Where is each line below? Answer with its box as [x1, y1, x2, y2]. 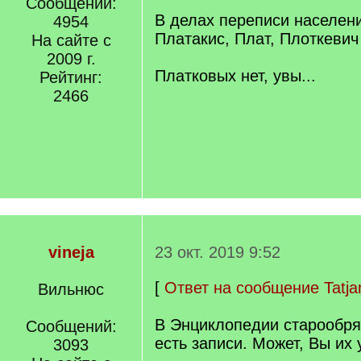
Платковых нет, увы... [155, 67, 316, 85]
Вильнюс [38, 280, 104, 298]
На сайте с [31, 31, 111, 49]
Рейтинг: [39, 68, 102, 86]
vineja [48, 243, 94, 261]
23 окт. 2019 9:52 [155, 243, 280, 261]
